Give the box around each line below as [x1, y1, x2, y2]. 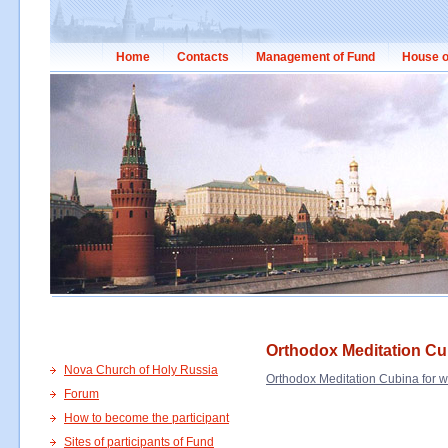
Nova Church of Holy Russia [64, 363, 218, 377]
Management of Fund [256, 50, 375, 64]
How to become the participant [64, 411, 229, 425]
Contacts [177, 50, 229, 64]
